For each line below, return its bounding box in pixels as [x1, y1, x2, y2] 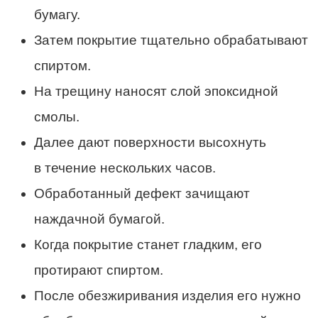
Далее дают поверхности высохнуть [34, 135, 266, 150]
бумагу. [34, 7, 80, 23]
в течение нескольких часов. [34, 160, 216, 176]
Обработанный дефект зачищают [34, 186, 250, 202]
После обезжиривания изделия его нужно [34, 288, 301, 304]
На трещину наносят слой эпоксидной [34, 84, 278, 99]
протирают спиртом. [34, 263, 163, 278]
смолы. [34, 109, 79, 125]
